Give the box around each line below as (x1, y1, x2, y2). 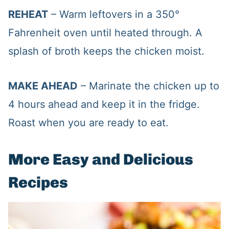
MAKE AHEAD (8, 80, 78, 93)
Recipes (8, 173, 68, 192)
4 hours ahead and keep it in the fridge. (8, 98, 200, 111)
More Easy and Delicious (8, 150, 193, 169)
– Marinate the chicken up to (77, 80, 219, 93)
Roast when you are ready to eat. (8, 117, 169, 129)
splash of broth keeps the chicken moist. (8, 45, 204, 58)
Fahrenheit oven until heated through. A (8, 27, 202, 39)
